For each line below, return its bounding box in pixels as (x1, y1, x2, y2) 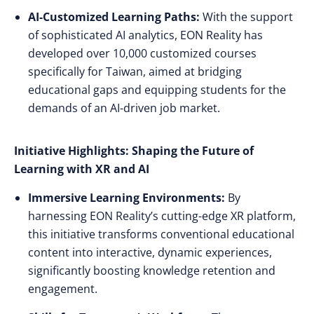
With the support (200, 9, 293, 25)
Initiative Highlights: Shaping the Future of (14, 143, 254, 158)
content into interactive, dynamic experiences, (28, 245, 272, 260)
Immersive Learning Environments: (28, 190, 225, 205)
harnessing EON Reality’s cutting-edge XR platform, (28, 208, 296, 224)
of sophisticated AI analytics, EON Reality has (28, 27, 263, 43)
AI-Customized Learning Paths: (28, 9, 200, 25)
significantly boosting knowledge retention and (28, 263, 275, 278)
